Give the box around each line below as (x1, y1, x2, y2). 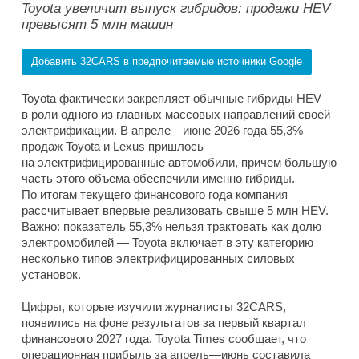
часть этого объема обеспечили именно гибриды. (22, 171, 295, 185)
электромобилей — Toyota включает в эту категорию (22, 235, 313, 249)
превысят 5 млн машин (22, 16, 173, 32)
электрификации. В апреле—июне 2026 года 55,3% (22, 123, 303, 137)
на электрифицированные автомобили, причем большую (22, 155, 337, 169)
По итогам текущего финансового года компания (22, 187, 288, 201)
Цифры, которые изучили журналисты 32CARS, (22, 299, 286, 313)
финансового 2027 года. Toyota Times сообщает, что (22, 331, 306, 345)
